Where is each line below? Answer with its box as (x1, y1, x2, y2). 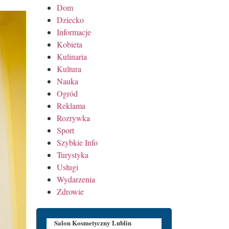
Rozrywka (57, 112, 90, 123)
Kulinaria (57, 51, 87, 62)
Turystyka (57, 149, 88, 160)
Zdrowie (57, 186, 84, 197)
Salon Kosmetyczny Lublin (54, 217, 131, 227)
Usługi (57, 161, 78, 172)
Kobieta (57, 38, 82, 50)
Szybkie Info (57, 136, 98, 148)
